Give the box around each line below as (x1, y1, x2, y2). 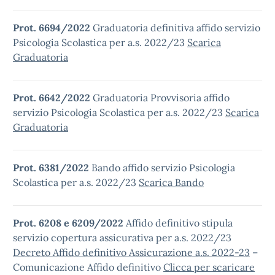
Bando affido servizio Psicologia (91, 161, 235, 174)
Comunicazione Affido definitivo (13, 261, 163, 273)
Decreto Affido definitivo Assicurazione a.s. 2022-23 (13, 246, 250, 258)
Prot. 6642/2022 (13, 91, 93, 104)
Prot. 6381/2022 (13, 161, 91, 174)
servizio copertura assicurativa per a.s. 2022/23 (13, 231, 231, 244)
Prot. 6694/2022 (13, 21, 93, 34)
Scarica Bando (139, 176, 204, 188)
